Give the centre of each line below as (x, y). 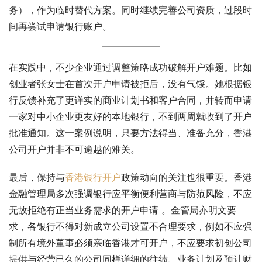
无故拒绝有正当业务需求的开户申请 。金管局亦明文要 (123, 210)
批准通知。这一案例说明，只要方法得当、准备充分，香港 (130, 132)
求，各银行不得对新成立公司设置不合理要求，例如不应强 (130, 226)
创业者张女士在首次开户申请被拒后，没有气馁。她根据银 (130, 83)
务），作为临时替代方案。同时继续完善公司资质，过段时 (130, 10)
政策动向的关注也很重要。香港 (187, 177)
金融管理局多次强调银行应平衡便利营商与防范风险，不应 (130, 193)
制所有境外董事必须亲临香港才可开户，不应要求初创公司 (130, 242)
